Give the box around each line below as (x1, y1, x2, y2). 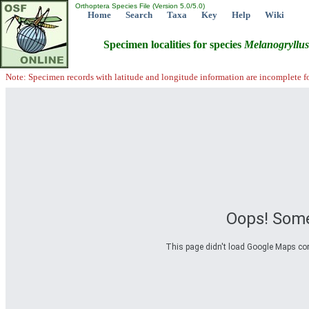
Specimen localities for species (103, 39, 244, 51)
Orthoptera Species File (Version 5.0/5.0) (73, 2, 205, 10)
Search (126, 10, 152, 20)
